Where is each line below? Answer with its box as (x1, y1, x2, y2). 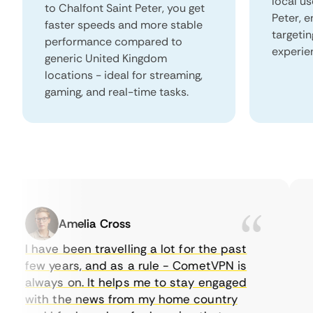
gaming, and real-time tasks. (45, 85, 189, 99)
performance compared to (45, 34, 182, 49)
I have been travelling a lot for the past (6, 241, 228, 256)
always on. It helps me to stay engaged (6, 275, 228, 290)
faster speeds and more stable (45, 17, 203, 32)
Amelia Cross (39, 216, 112, 231)
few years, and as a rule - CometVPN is (6, 258, 228, 273)
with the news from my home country (6, 291, 219, 307)
